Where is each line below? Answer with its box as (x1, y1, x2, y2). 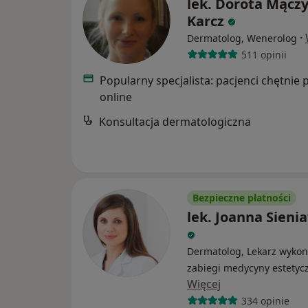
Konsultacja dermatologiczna (99, 114, 251, 130)
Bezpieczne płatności (192, 191, 291, 205)
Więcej (187, 276, 221, 292)
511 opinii (241, 47, 287, 61)
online (99, 89, 132, 105)
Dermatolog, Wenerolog (187, 32, 297, 45)
